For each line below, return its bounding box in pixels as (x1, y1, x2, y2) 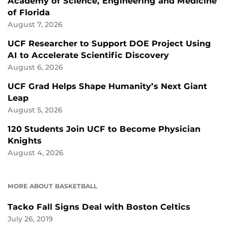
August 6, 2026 (8, 63, 63, 72)
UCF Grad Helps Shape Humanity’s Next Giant (8, 81, 207, 92)
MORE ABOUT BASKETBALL (8, 182, 97, 190)
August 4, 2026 (8, 149, 64, 157)
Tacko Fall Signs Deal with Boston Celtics (8, 202, 190, 212)
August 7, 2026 (8, 20, 63, 29)
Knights (8, 136, 42, 146)
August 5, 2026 (8, 106, 63, 115)
